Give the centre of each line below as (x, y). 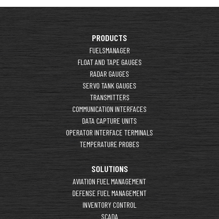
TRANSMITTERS (109, 97)
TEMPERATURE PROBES (109, 144)
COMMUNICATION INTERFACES (109, 109)
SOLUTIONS (109, 168)
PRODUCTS (109, 37)
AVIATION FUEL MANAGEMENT (109, 181)
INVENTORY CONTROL (109, 204)
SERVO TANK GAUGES (109, 85)
